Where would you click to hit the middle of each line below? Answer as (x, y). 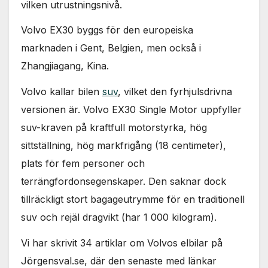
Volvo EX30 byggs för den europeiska (107, 30)
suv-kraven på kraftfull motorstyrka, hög (114, 128)
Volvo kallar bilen (62, 92)
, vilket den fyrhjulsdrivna (175, 92)
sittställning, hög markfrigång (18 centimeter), (124, 146)
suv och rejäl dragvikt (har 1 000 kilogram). (119, 217)
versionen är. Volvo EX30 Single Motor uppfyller (131, 110)
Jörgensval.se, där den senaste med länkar (119, 261)
